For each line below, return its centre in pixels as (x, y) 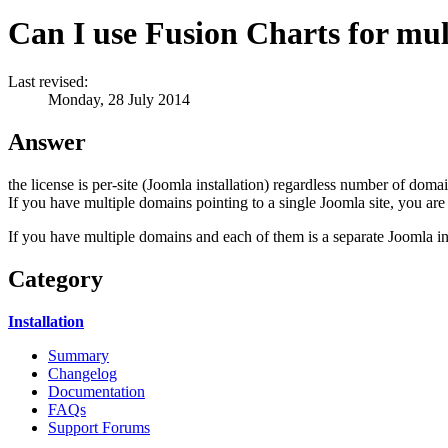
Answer (47, 142)
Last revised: (48, 82)
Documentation (96, 392)
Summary (78, 356)
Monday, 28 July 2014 (119, 100)
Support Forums (99, 428)
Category (55, 279)
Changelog (82, 374)
